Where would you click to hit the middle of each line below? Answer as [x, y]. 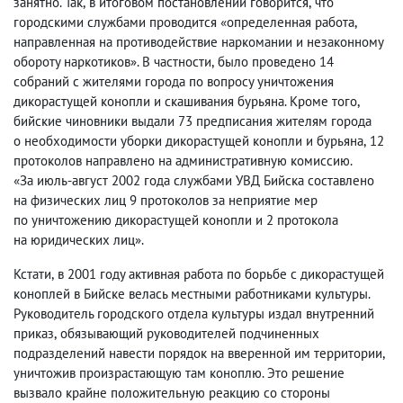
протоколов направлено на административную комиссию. [183, 161]
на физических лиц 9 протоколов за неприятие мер [166, 200]
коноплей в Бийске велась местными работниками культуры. [192, 294]
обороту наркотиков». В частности [112, 62]
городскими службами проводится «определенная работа [184, 22]
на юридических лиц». [79, 240]
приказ [34, 333]
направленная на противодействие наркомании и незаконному [198, 42]
